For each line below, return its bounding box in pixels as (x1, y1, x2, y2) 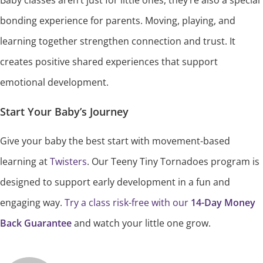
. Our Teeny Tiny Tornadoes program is (87, 155, 259, 168)
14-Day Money (191, 196, 255, 210)
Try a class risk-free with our (65, 196, 191, 210)
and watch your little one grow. (72, 217, 211, 230)
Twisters (50, 155, 87, 168)
